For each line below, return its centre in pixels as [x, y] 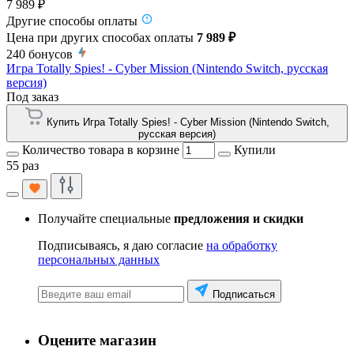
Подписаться [244, 294]
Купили [255, 149]
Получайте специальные [106, 218]
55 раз [23, 165]
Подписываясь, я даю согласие [122, 245]
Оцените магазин [97, 340]
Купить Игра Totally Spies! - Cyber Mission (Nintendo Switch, [188, 122]
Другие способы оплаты [72, 21]
